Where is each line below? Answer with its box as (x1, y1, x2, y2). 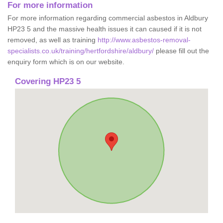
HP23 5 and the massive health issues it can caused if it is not (7, 24, 202, 33)
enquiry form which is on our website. (7, 57, 124, 66)
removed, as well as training (7, 35, 98, 44)
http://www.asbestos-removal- (98, 35, 191, 44)
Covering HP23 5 (15, 76, 81, 86)
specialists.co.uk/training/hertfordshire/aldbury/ (7, 46, 154, 55)
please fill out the (154, 46, 209, 55)
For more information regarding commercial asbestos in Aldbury (7, 13, 208, 22)
